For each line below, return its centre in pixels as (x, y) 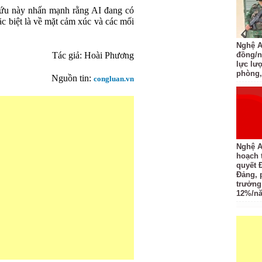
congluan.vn (114, 79)
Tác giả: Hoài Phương (93, 56)
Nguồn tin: (73, 78)
